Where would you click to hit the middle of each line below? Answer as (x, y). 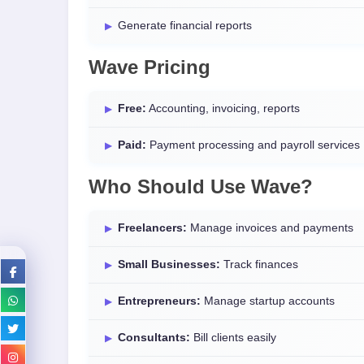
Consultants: (154, 338)
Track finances (259, 264)
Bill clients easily (233, 338)
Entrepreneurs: (159, 301)
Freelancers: (152, 228)
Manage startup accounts (268, 301)
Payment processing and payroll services (253, 145)
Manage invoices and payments (270, 228)
